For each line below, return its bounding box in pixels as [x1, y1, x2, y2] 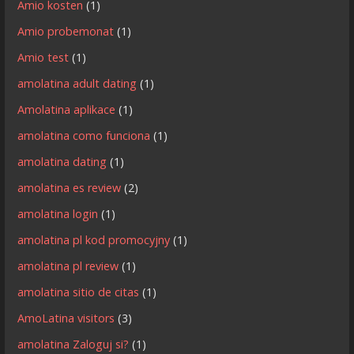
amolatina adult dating [17, 75, 137, 91]
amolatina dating [17, 153, 107, 169]
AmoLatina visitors [17, 310, 115, 326]
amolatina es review [17, 179, 122, 195]
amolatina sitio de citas [17, 284, 140, 299]
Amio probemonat [17, 23, 115, 39]
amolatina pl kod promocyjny [17, 232, 171, 247]
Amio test [17, 49, 70, 65]
